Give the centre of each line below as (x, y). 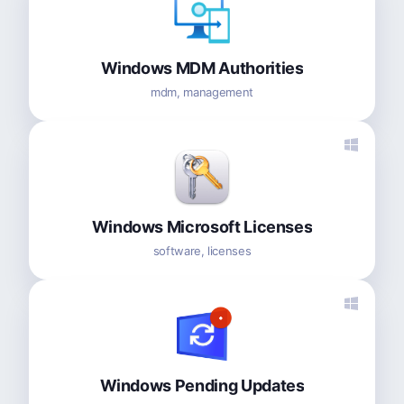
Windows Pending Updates (202, 385)
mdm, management (202, 92)
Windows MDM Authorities (202, 68)
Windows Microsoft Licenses (202, 226)
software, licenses (202, 250)
